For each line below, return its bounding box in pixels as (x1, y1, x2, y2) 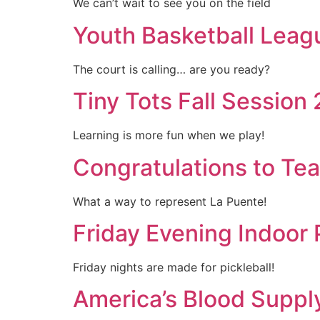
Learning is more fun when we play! (73, 128, 264, 143)
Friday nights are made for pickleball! (73, 259, 274, 274)
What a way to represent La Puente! (73, 194, 266, 209)
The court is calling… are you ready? (73, 61, 270, 76)
